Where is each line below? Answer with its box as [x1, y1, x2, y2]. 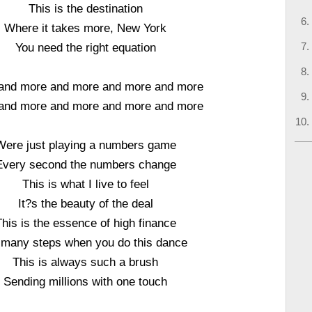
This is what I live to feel [22, 178, 149, 190]
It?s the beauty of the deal [17, 197, 153, 210]
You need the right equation [15, 41, 156, 54]
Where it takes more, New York [4, 22, 167, 34]
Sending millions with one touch [3, 275, 168, 288]
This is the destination [28, 2, 143, 15]
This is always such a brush [13, 256, 159, 268]
